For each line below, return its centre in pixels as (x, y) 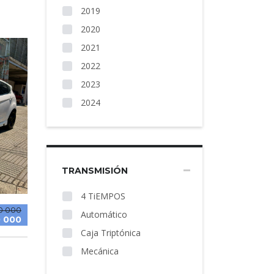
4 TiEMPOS (102, 196)
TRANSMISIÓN (95, 171)
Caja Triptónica (109, 233)
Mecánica (98, 251)
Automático (103, 214)
